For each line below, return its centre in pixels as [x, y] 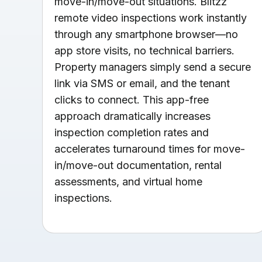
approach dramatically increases [132, 116]
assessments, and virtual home [128, 181]
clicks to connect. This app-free [132, 99]
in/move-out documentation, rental [138, 165]
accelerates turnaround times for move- [150, 149]
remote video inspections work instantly [151, 18]
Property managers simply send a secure [153, 67]
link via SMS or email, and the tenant [142, 83]
